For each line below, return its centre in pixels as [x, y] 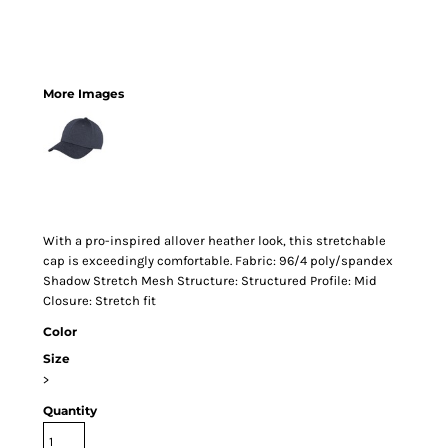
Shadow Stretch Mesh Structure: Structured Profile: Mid [210, 280]
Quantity [70, 410]
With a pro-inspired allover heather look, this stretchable [214, 240]
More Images [83, 93]
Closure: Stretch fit [99, 300]
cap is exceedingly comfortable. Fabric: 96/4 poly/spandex [218, 260]
